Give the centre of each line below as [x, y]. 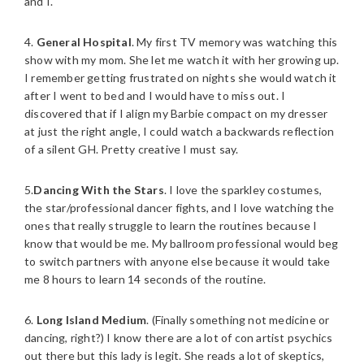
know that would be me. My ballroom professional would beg [182, 243]
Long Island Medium [91, 320]
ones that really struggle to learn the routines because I [171, 225]
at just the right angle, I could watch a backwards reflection [180, 131]
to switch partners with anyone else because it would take [178, 261]
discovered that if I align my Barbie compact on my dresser [176, 113]
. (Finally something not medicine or [238, 320]
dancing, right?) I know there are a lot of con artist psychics [179, 338]
